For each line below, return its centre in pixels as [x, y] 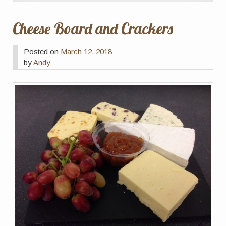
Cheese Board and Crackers [93, 29]
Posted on [42, 52]
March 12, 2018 [87, 52]
